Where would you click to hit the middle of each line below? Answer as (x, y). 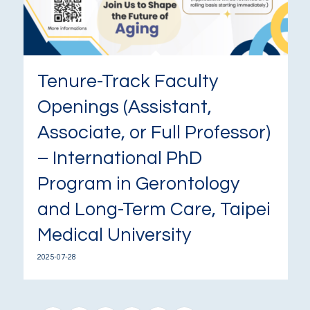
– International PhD (119, 158)
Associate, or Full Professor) (154, 133)
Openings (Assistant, (124, 107)
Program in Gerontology (138, 184)
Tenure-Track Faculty (127, 81)
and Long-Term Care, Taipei (154, 209)
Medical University (114, 235)
